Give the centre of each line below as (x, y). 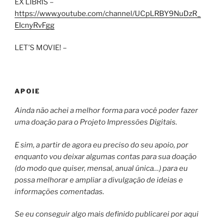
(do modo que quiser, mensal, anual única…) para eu (101, 168)
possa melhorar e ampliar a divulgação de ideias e (99, 180)
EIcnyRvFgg (35, 25)
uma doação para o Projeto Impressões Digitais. (96, 122)
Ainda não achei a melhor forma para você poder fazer (106, 111)
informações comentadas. (59, 191)
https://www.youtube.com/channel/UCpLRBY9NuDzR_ (108, 13)
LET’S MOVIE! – (41, 48)
